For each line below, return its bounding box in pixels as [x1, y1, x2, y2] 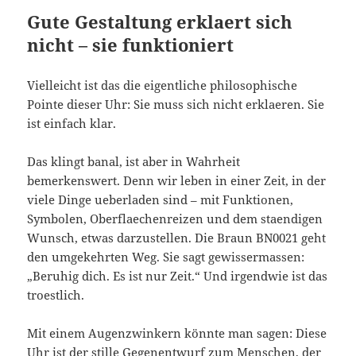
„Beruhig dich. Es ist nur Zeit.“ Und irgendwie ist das [27, 268, 328, 284]
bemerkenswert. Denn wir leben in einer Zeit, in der [27, 172, 327, 189]
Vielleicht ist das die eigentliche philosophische [27, 77, 298, 94]
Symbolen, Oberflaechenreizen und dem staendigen [27, 211, 323, 227]
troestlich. [27, 287, 85, 304]
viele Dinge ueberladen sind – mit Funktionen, [27, 192, 294, 208]
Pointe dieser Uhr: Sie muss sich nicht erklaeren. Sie [27, 96, 325, 113]
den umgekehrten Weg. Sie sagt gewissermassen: [27, 249, 305, 265]
